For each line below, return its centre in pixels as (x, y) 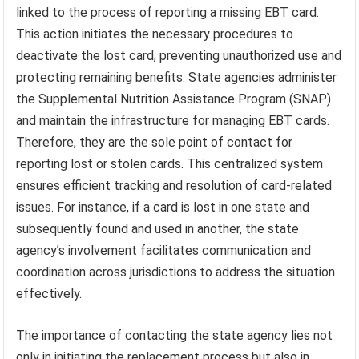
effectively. (49, 294)
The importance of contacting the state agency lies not (175, 336)
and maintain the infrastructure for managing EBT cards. (173, 121)
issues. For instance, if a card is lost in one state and (163, 208)
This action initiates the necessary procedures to (155, 34)
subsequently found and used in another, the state (158, 229)
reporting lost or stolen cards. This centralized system (170, 164)
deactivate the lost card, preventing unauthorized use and (179, 56)
